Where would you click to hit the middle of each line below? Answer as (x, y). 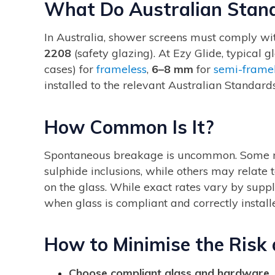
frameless (122, 69)
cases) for (70, 69)
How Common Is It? (129, 127)
